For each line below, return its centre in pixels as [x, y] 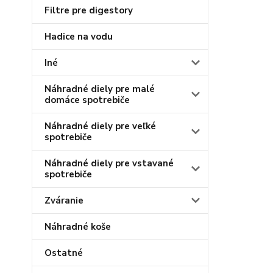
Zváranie [64, 200]
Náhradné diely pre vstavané [109, 163]
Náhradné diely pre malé [100, 89]
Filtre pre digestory [89, 10]
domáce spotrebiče [87, 100]
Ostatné [64, 253]
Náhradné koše [78, 227]
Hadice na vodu [79, 37]
